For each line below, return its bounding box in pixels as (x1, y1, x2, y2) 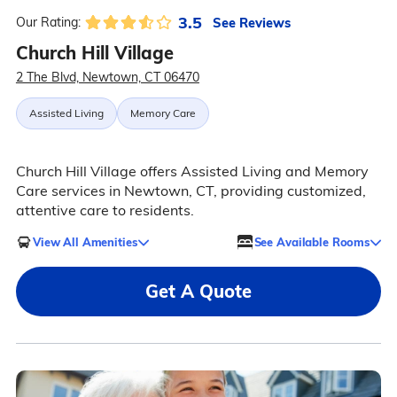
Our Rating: (15, 14, 81, 31)
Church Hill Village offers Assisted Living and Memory (15, 162, 369, 181)
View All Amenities (32, 234, 137, 249)
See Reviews (212, 13, 291, 31)
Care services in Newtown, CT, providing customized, (15, 182, 366, 200)
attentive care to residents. (15, 201, 194, 220)
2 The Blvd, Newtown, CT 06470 (15, 69, 199, 86)
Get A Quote (145, 280, 252, 303)
